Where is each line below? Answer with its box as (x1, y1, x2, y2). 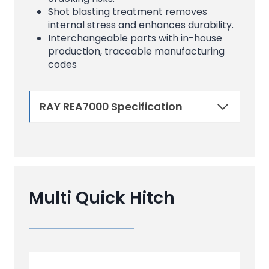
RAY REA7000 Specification (40, 99, 183, 114)
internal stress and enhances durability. (48, 17, 234, 32)
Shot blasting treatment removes (48, 4, 207, 19)
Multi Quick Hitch (29, 186, 175, 210)
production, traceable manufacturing (48, 44, 225, 58)
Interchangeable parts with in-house (48, 31, 222, 45)
